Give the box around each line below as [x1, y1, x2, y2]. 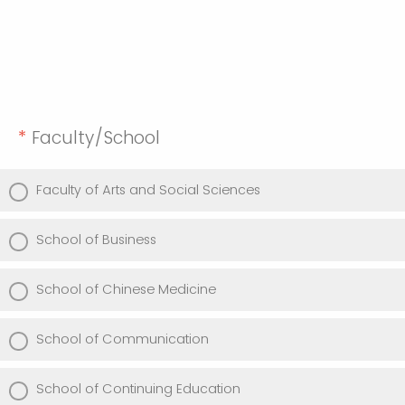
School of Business [36, 231, 156, 250]
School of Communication [36, 330, 209, 349]
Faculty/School [32, 126, 165, 151]
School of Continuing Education [36, 380, 240, 399]
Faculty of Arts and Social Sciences [36, 181, 260, 200]
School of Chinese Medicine [36, 280, 216, 299]
